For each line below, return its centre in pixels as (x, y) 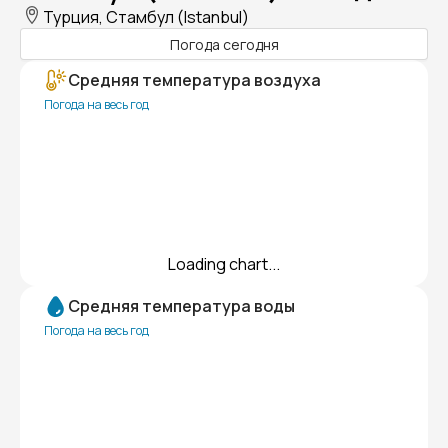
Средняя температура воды (181, 306)
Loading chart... (224, 264)
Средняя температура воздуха (194, 80)
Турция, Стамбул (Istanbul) (146, 17)
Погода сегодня (224, 44)
